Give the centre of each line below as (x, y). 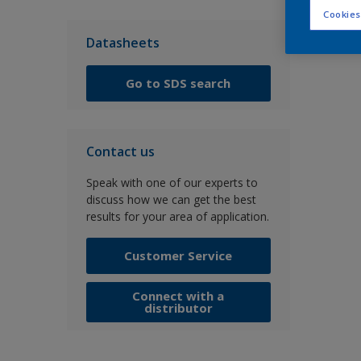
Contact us (120, 151)
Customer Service (178, 255)
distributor (178, 308)
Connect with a (178, 296)
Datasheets (123, 43)
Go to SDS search (178, 83)
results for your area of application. (178, 216)
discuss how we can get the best (171, 199)
